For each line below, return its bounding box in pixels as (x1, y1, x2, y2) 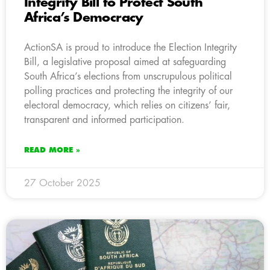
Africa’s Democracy (24, 11, 143, 24)
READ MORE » (24, 146, 80, 154)
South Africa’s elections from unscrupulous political (24, 71, 232, 81)
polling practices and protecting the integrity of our (24, 86, 233, 96)
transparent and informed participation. (24, 115, 184, 125)
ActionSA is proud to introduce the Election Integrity (24, 42, 237, 52)
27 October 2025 (24, 178, 101, 188)
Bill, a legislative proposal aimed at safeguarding (24, 57, 226, 67)
